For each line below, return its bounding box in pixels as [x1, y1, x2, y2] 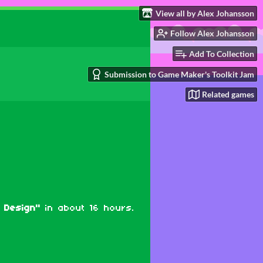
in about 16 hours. [41, 204, 134, 213]
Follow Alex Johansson [170, 28, 254, 39]
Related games [202, 89, 254, 100]
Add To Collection [189, 49, 254, 59]
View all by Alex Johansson [156, 8, 254, 18]
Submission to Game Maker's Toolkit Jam [104, 69, 254, 79]
